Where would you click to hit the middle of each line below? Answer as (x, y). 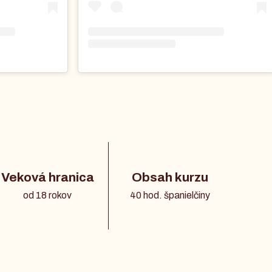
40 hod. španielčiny (170, 195)
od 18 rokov (48, 195)
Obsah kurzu (170, 178)
